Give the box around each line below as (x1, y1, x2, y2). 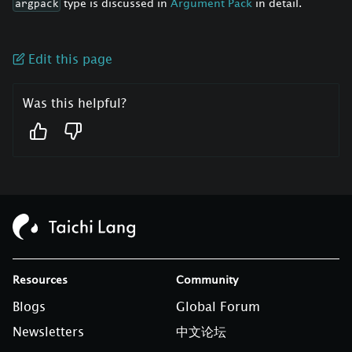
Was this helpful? (23, 96, 126, 111)
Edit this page (28, 52, 112, 67)
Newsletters (13, 324, 84, 339)
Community (176, 273, 238, 287)
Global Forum (176, 299, 260, 314)
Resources (13, 273, 68, 287)
